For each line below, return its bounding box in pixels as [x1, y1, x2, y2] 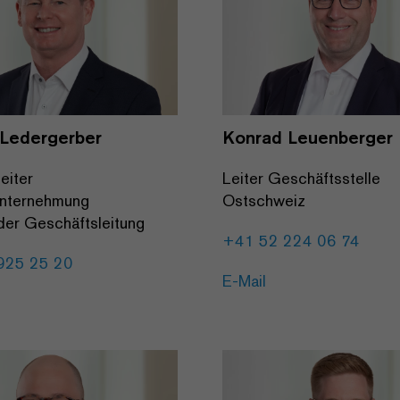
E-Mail [222, 271, 266, 292]
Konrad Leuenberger [222, 126, 393, 149]
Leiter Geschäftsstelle [222, 168, 380, 189]
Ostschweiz [222, 190, 305, 212]
